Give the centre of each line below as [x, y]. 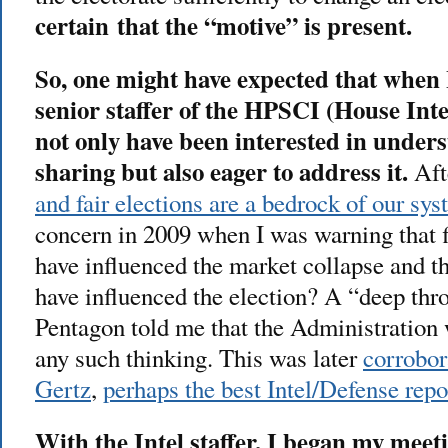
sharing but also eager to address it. [221, 170]
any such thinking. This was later [199, 357]
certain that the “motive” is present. [223, 24]
